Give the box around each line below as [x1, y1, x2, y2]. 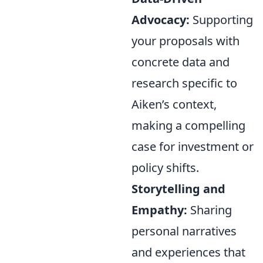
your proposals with [131, 33, 240, 49]
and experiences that [131, 244, 245, 260]
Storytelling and [131, 181, 225, 197]
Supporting [190, 12, 253, 28]
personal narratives [131, 223, 237, 239]
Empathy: [131, 202, 187, 218]
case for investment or [131, 139, 254, 154]
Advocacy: [131, 12, 190, 28]
